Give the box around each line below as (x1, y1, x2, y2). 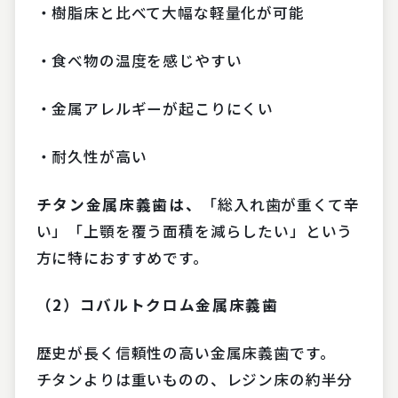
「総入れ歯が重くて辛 (202, 193, 360, 215)
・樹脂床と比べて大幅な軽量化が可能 (36, 2, 305, 24)
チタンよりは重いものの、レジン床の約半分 (36, 369, 354, 391)
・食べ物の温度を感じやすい (36, 50, 243, 72)
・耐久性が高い (36, 145, 147, 167)
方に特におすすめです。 (36, 246, 209, 268)
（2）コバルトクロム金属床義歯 (36, 294, 279, 316)
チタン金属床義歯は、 (36, 193, 203, 215)
